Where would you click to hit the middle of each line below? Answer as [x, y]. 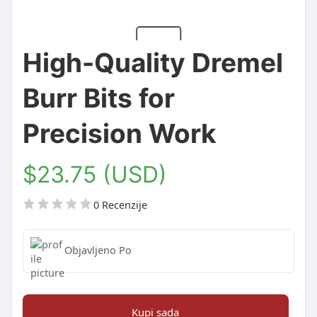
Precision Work [119, 133]
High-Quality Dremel [152, 62]
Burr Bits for [98, 98]
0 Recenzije [120, 204]
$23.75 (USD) [94, 174]
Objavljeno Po [98, 250]
